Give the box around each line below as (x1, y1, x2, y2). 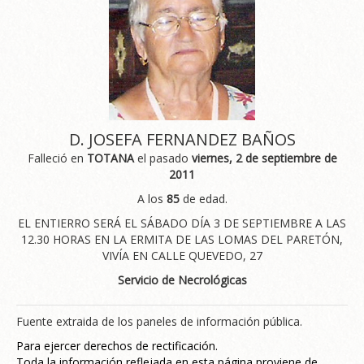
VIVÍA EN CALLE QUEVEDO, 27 (102, 247, 262, 263)
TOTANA (86, 149, 134, 166)
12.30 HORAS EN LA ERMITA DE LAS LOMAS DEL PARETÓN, (21, 231, 343, 247)
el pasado (133, 149, 192, 166)
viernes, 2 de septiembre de (191, 149, 337, 166)
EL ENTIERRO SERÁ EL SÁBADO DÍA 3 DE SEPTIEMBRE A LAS (18, 214, 346, 231)
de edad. (179, 190, 227, 206)
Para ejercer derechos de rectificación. (16, 337, 218, 353)
